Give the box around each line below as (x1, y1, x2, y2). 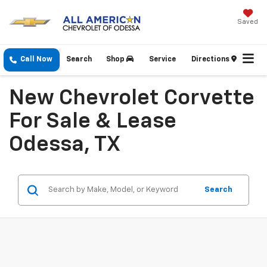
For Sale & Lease (9, 111, 176, 133)
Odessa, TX (9, 134, 120, 156)
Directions (191, 56, 231, 64)
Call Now (20, 56, 52, 64)
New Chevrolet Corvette (9, 88, 254, 110)
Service (149, 56, 176, 64)
